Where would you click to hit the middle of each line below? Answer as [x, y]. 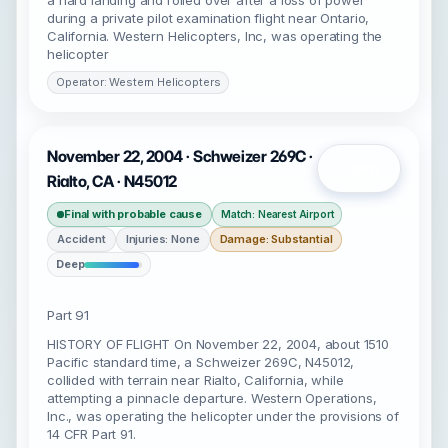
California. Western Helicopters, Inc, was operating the [215, 36]
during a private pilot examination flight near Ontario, [208, 18]
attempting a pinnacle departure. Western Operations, [212, 398]
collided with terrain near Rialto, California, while [195, 380]
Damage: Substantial [276, 239]
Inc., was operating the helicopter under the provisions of [223, 416]
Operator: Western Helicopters [138, 82]
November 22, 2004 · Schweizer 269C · [180, 156]
